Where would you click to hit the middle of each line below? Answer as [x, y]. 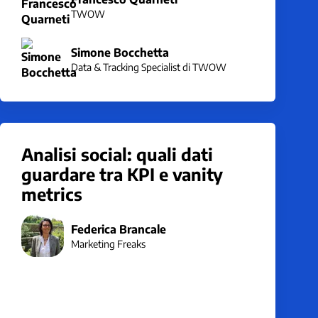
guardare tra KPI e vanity [122, 174]
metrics [52, 194]
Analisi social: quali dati [117, 154]
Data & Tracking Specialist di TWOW [149, 67]
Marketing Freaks [108, 243]
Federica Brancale [119, 229]
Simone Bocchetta [120, 52]
